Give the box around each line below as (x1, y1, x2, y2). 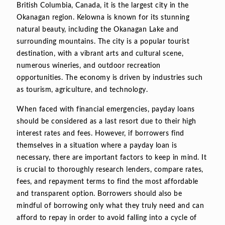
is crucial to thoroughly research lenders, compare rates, (17, 166, 203, 173)
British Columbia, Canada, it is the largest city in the (17, 2, 189, 9)
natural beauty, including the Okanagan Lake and (17, 26, 179, 33)
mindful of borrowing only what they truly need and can (17, 202, 204, 209)
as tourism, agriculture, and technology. (17, 86, 148, 93)
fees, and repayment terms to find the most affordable (17, 178, 198, 185)
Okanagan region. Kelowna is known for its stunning (17, 14, 189, 21)
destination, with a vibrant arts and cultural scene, (17, 50, 183, 57)
